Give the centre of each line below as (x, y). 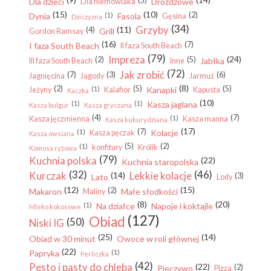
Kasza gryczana (108, 105)
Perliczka (95, 254)
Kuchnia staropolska (160, 162)
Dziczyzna (87, 17)
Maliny (94, 192)
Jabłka (212, 61)
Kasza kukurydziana (136, 120)
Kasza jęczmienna (59, 119)
